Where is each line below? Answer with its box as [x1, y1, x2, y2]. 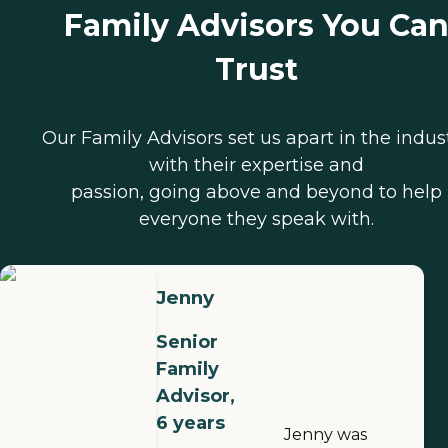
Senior [156, 331, 218, 354]
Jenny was [284, 425, 367, 445]
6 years [156, 412, 225, 435]
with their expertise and [148, 153, 364, 176]
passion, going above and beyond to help [70, 180, 442, 203]
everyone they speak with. [138, 207, 374, 230]
